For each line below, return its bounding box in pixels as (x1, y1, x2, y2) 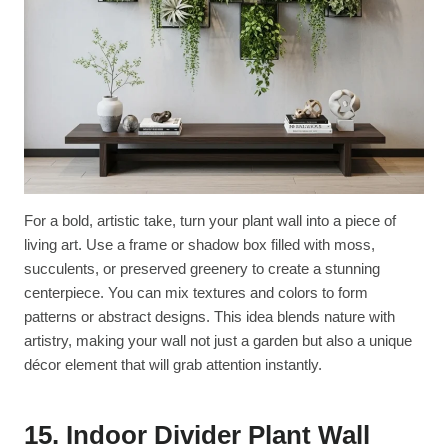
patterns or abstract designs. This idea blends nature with (24, 307, 395, 325)
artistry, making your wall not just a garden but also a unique (24, 331, 412, 349)
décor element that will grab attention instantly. (24, 355, 322, 373)
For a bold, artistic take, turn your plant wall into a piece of (24, 211, 396, 229)
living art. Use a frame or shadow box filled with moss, (24, 235, 375, 253)
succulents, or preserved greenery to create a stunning (24, 259, 380, 277)
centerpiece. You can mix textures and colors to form (24, 283, 368, 301)
